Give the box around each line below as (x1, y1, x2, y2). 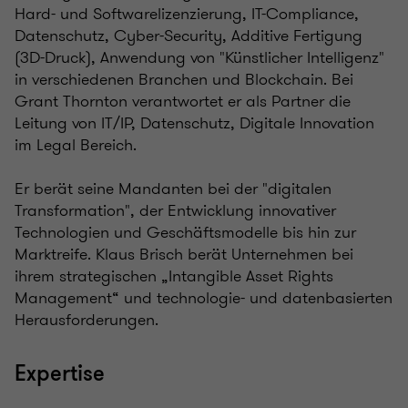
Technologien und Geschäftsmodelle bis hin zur (15, 220, 356, 244)
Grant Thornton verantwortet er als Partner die (15, 89, 351, 113)
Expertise (15, 360, 105, 388)
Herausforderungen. (15, 308, 163, 331)
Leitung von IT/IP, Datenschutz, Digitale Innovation (15, 111, 374, 135)
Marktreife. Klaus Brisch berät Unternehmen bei (15, 242, 353, 266)
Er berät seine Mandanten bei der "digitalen (15, 177, 331, 200)
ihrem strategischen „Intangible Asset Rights (15, 264, 333, 288)
